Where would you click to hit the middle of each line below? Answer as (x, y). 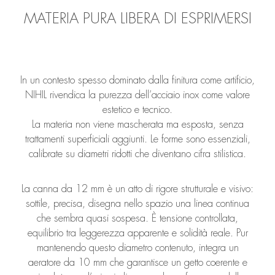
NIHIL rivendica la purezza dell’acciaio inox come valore (137, 95)
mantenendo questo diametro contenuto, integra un (137, 247)
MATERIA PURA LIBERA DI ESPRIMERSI (137, 18)
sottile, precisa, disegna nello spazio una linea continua (137, 203)
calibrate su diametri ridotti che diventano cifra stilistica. (137, 154)
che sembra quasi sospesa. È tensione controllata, (137, 218)
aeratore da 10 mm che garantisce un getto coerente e (137, 262)
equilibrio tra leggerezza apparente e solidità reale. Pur (137, 233)
